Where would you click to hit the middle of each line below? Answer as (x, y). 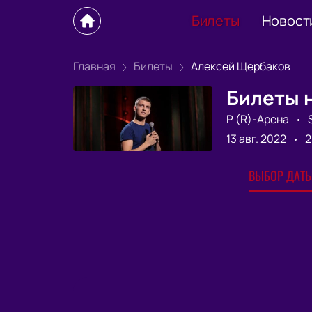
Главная (94, 66)
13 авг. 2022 (256, 138)
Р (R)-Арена (257, 119)
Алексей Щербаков (240, 66)
